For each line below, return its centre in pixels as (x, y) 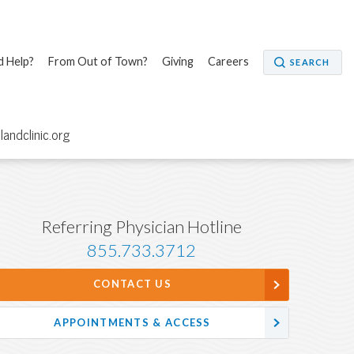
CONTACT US (133, 284)
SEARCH (310, 62)
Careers (228, 61)
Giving (177, 61)
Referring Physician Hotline (142, 227)
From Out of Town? (98, 61)
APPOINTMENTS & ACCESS (132, 322)
